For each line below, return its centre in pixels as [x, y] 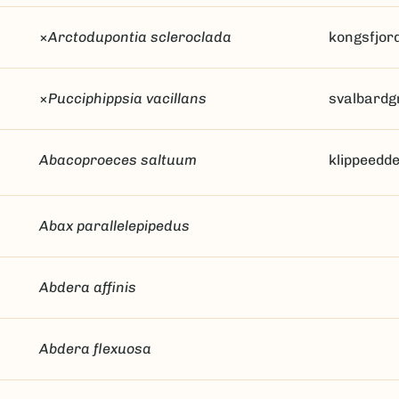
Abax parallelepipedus [114, 226]
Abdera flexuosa [95, 349]
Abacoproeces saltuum [118, 160]
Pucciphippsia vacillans [127, 98]
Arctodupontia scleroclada [139, 37]
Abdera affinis [87, 287]
